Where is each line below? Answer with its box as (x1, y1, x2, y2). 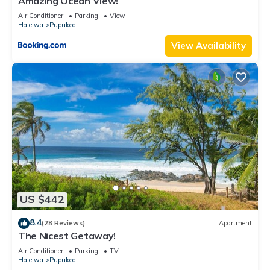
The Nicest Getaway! (18, 229, 116, 242)
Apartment (219, 219, 252, 228)
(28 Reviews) (42, 219, 85, 228)
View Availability (171, 40, 246, 52)
